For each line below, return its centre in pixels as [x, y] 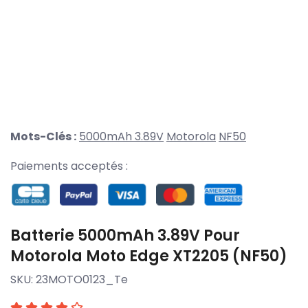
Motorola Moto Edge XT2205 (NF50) [149, 256]
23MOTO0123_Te [82, 279]
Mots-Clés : [43, 137]
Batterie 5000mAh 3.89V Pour [125, 235]
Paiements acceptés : [69, 166]
